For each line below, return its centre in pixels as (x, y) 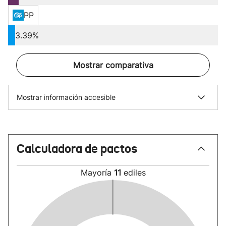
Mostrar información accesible (66, 97)
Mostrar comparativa (113, 65)
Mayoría (97, 173)
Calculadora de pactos (77, 149)
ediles (134, 173)
